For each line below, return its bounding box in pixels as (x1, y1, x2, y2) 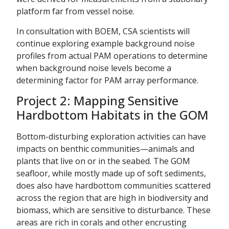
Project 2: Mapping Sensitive (16, 92, 178, 109)
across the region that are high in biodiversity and (16, 192, 208, 204)
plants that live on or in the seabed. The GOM (16, 155, 190, 167)
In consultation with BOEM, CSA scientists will (16, 25, 190, 37)
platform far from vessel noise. (16, 6, 134, 17)
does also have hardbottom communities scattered (16, 180, 211, 192)
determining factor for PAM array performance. (16, 74, 198, 86)
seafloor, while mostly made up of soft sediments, (16, 168, 206, 179)
